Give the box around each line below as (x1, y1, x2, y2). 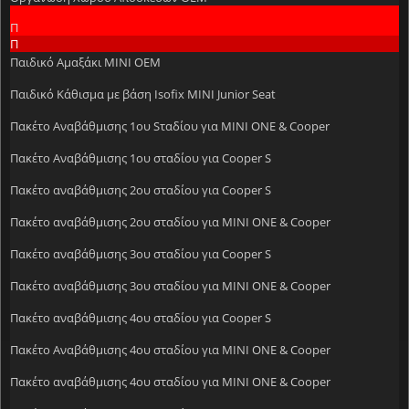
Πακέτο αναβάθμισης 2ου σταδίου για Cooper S (10, 181, 271, 198)
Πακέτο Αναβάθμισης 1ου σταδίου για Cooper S (10, 149, 271, 166)
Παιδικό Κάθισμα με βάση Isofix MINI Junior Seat (10, 85, 276, 102)
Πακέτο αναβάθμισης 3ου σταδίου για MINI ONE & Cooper (10, 277, 330, 294)
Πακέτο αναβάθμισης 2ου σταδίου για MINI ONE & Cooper (10, 213, 330, 230)
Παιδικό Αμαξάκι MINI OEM (10, 53, 161, 70)
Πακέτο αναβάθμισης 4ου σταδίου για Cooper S (10, 309, 271, 326)
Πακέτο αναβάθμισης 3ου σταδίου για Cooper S (10, 245, 271, 262)
